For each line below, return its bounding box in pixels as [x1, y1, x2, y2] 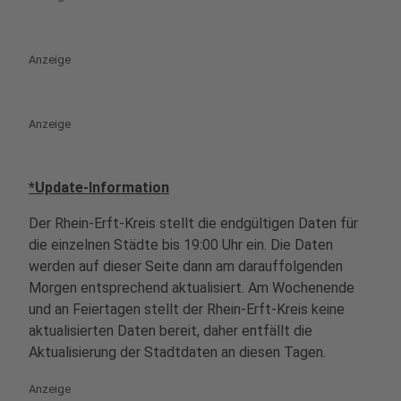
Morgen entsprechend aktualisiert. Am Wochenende [29, 279, 354, 296]
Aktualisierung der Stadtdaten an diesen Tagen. [29, 344, 326, 361]
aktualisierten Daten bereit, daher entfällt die [29, 322, 312, 339]
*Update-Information [29, 179, 169, 196]
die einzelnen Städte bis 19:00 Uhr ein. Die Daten [29, 236, 333, 253]
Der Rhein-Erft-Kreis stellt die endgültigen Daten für [29, 215, 358, 232]
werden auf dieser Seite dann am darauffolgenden [29, 258, 343, 275]
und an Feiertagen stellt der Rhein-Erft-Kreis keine [29, 301, 345, 318]
